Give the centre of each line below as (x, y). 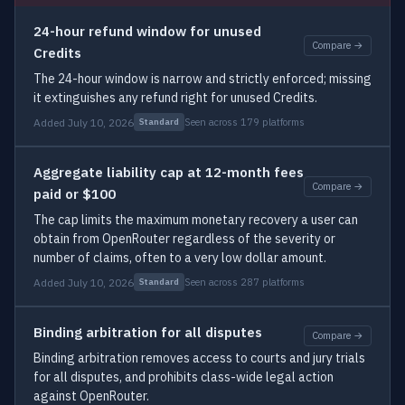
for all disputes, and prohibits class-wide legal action (184, 377)
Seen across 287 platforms (245, 282)
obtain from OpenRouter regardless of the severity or (184, 239)
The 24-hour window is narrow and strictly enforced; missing (202, 79)
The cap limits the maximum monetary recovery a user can (196, 220)
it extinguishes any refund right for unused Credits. (175, 98)
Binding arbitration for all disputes (148, 332)
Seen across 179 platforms (245, 122)
